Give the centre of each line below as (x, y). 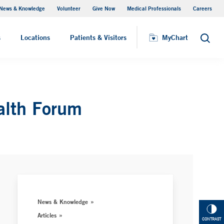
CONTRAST (211, 219)
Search (211, 41)
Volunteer (69, 8)
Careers (202, 8)
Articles (47, 215)
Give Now (104, 8)
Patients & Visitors (98, 37)
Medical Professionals (154, 8)
